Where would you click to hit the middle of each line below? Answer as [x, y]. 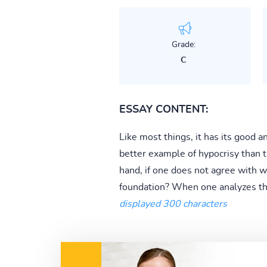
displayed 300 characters [173, 204]
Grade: [183, 44]
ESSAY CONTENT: [163, 109]
